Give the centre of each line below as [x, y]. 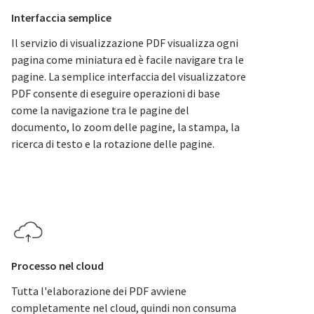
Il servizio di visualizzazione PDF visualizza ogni [125, 43]
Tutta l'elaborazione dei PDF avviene [99, 291]
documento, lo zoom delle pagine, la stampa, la [125, 127]
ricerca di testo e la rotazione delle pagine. [113, 144]
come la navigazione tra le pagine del [100, 110]
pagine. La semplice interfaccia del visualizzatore [129, 76]
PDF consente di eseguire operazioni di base [116, 93]
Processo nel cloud [57, 266]
